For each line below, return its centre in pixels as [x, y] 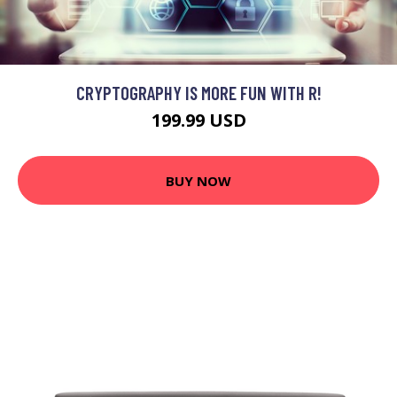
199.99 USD [198, 121]
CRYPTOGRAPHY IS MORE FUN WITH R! [198, 93]
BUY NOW [198, 180]
